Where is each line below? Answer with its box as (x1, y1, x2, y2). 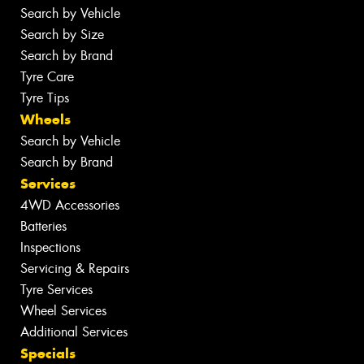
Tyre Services (20, 280, 93, 298)
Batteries (20, 217, 67, 235)
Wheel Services (20, 301, 106, 319)
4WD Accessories (20, 196, 119, 214)
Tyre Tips (20, 89, 69, 106)
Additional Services (20, 323, 128, 340)
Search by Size (20, 25, 104, 43)
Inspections (20, 238, 80, 256)
